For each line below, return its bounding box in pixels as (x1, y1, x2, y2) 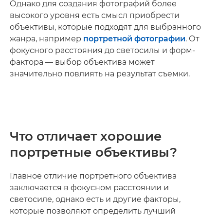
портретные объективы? (10, 144, 177, 160)
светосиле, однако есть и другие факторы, (10, 194, 181, 204)
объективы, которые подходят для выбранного (10, 22, 201, 32)
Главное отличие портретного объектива (10, 171, 177, 181)
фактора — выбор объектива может (10, 57, 155, 67)
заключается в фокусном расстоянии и (10, 182, 169, 192)
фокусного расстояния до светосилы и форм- (10, 45, 195, 55)
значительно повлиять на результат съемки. (10, 69, 190, 78)
